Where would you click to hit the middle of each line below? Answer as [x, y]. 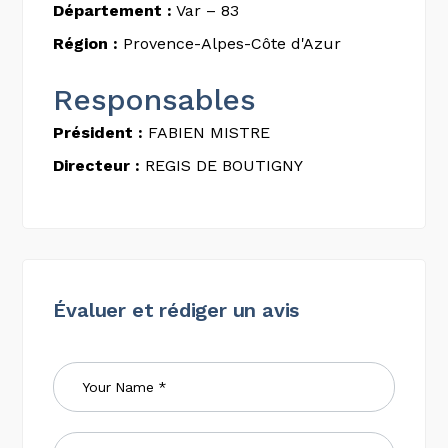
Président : [98, 132]
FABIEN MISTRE [207, 132]
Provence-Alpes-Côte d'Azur [230, 43]
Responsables [154, 99]
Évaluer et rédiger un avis [176, 310]
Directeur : [97, 165]
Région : [86, 43]
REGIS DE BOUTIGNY [222, 165]
